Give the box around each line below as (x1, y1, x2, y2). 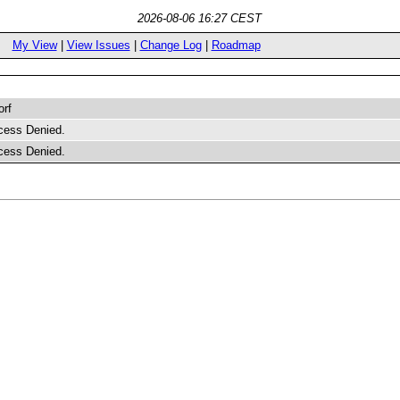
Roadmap (211, 38, 261, 52)
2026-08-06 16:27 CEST (137, 12, 262, 25)
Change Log (139, 38, 202, 52)
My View (12, 38, 57, 52)
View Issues (66, 38, 130, 52)
